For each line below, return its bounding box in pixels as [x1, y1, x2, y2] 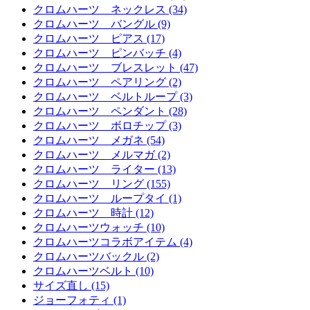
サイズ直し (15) [33, 279, 109, 291]
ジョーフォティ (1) [33, 293, 126, 306]
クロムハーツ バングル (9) [33, 17, 170, 30]
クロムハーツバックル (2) [33, 250, 159, 262]
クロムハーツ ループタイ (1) [33, 192, 181, 204]
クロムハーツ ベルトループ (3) [33, 90, 192, 102]
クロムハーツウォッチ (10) [33, 221, 165, 233]
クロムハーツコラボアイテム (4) [33, 235, 192, 248]
